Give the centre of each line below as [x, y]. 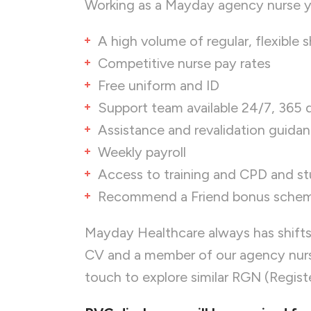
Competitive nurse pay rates [186, 63]
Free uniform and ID [159, 85]
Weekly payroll [142, 152]
